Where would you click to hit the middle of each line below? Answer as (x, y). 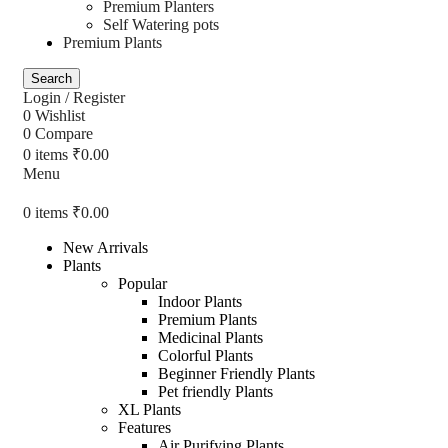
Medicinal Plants (210, 337)
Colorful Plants (205, 355)
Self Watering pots (161, 24)
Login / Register (74, 97)
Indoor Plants (200, 301)
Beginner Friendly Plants (236, 373)
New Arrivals (105, 247)
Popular (142, 283)
